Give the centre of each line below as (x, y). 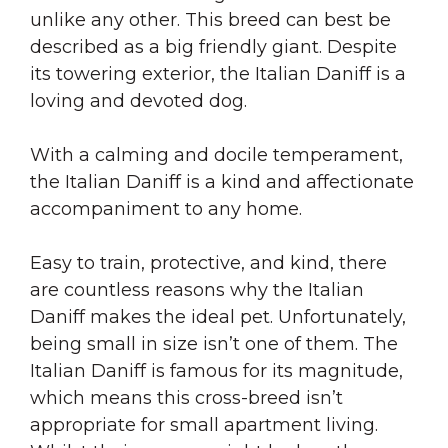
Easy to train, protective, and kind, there (208, 262)
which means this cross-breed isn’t (186, 397)
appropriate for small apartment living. (204, 424)
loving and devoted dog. (138, 100)
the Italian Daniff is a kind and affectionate (222, 181)
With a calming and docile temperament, (216, 154)
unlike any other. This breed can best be (210, 19)
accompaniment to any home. (168, 208)
